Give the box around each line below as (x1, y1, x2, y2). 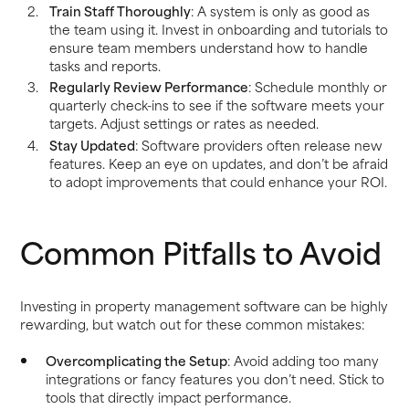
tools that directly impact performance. (45, 385, 291, 407)
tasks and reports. (48, 54, 161, 76)
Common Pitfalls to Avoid (20, 226, 383, 275)
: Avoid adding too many (226, 349, 379, 371)
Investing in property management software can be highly (20, 295, 389, 317)
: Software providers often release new (134, 134, 383, 156)
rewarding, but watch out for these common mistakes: (20, 313, 365, 335)
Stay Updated (48, 134, 135, 156)
